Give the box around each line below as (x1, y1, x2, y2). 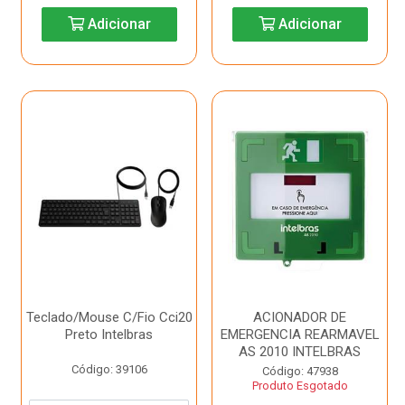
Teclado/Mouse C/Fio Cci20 (25, 309, 193, 325)
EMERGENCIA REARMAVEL (220, 326, 380, 343)
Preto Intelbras (65, 326, 153, 343)
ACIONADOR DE (253, 309, 346, 325)
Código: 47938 (261, 364, 338, 378)
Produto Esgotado (251, 379, 348, 392)
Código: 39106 (71, 363, 147, 376)
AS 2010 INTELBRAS (239, 344, 361, 360)
